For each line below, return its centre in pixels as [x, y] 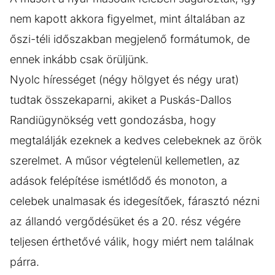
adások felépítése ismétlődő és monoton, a [118, 180]
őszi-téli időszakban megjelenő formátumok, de [130, 39]
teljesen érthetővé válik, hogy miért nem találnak [132, 241]
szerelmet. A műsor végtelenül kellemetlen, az [125, 160]
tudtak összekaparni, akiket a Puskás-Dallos [121, 99]
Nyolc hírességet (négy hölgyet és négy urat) [124, 79]
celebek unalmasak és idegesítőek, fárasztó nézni [135, 201]
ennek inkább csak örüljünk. [79, 59]
